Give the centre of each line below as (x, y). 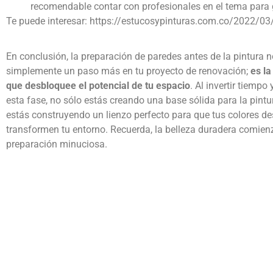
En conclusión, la (42, 57)
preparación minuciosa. (57, 144)
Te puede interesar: (48, 21)
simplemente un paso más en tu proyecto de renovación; (128, 71)
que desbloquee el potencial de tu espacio (98, 86)
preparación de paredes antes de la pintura (171, 57)
